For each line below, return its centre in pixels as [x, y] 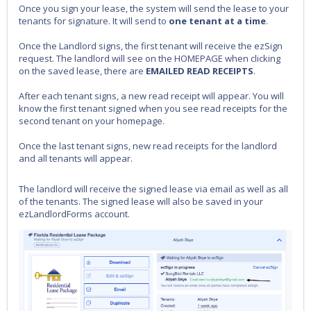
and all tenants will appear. [77, 159]
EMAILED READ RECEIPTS [200, 71]
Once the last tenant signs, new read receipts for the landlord [148, 146]
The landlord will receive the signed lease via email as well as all [153, 189]
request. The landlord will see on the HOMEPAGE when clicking [150, 59]
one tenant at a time [217, 21]
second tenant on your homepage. [92, 121]
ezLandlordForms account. [74, 214]
